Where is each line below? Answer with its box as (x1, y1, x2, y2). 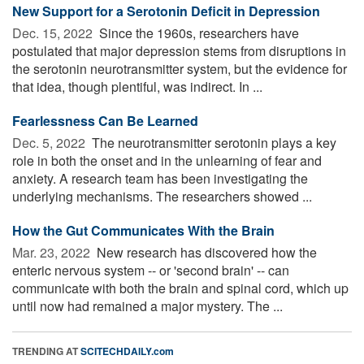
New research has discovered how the (93, 242, 317, 262)
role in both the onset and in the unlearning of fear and (12, 150, 322, 170)
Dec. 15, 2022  (12, 23, 96, 42)
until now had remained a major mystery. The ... (12, 296, 283, 315)
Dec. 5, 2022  (12, 132, 89, 152)
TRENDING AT (12, 343, 80, 358)
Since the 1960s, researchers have (96, 23, 299, 42)
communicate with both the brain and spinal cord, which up (12, 278, 349, 297)
